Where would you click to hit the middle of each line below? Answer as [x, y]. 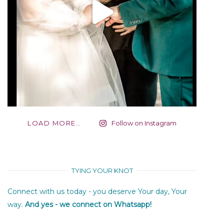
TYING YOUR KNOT [102, 171]
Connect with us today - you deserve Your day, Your [97, 192]
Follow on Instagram [144, 123]
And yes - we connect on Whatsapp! [88, 205]
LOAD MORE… [54, 123]
